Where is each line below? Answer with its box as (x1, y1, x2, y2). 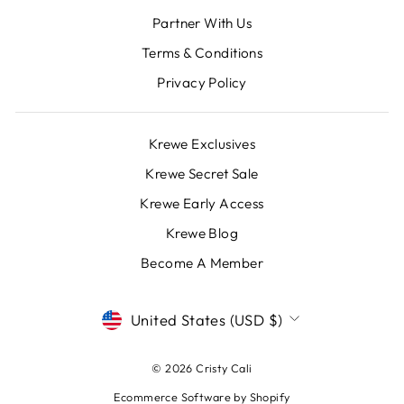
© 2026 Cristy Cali (151, 360, 252, 375)
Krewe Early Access (140, 195, 264, 213)
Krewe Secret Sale (145, 165, 259, 183)
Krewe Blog (165, 224, 239, 242)
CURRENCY (95, 304, 227, 329)
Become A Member (140, 253, 264, 271)
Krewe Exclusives (148, 135, 256, 153)
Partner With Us (151, 14, 252, 32)
